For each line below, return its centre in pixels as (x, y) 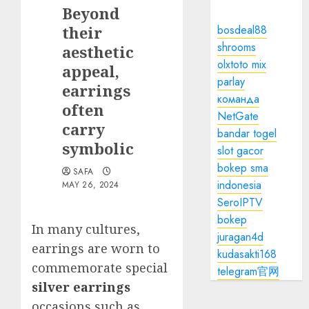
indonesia (240, 185)
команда (239, 99)
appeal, (91, 71)
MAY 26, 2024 (91, 185)
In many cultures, (86, 229)
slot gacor (241, 151)
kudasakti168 (247, 254)
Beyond (91, 13)
